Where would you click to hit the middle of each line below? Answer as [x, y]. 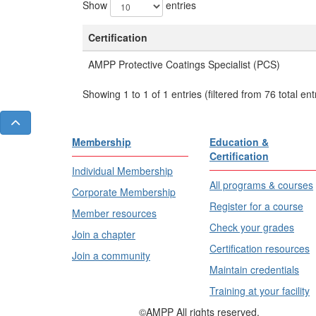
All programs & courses [261, 185]
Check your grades [252, 227]
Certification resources [260, 248]
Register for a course [256, 206]
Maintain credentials [254, 269]
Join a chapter [104, 234]
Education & [239, 142]
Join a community [111, 255]
